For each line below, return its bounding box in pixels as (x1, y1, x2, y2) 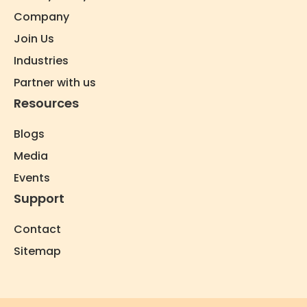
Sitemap (14, 243, 61, 259)
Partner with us (14, 74, 96, 90)
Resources (14, 94, 79, 112)
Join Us (14, 30, 54, 47)
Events (14, 169, 50, 186)
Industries (14, 52, 69, 69)
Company (14, 8, 69, 25)
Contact (14, 221, 61, 237)
